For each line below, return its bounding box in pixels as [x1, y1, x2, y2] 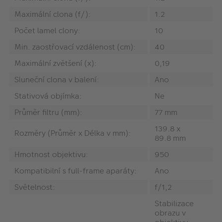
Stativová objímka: [14, 90, 82, 102]
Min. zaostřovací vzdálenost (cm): [14, 41, 136, 53]
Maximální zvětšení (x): [14, 57, 97, 69]
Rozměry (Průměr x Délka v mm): [14, 127, 131, 139]
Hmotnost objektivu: [14, 148, 88, 160]
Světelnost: [14, 181, 55, 193]
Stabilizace [155, 197, 194, 209]
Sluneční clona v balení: [14, 73, 99, 85]
